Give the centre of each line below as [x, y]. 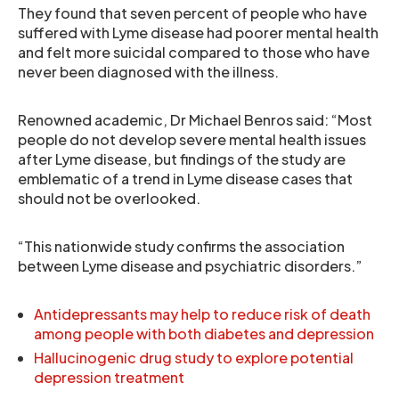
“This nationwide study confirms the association [181, 246]
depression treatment [109, 377]
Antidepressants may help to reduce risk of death [202, 314]
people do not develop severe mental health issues [192, 139]
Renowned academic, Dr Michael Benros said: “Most [195, 120]
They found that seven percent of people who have [192, 13]
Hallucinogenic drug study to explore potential [194, 358]
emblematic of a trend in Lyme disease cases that [185, 179]
